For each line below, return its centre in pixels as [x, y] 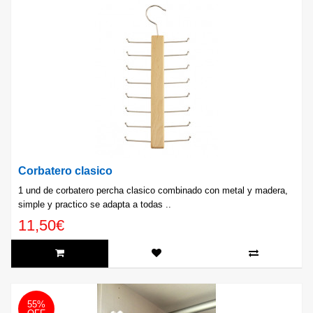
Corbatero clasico [65, 171]
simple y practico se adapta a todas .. [95, 205]
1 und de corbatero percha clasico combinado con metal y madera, [153, 191]
